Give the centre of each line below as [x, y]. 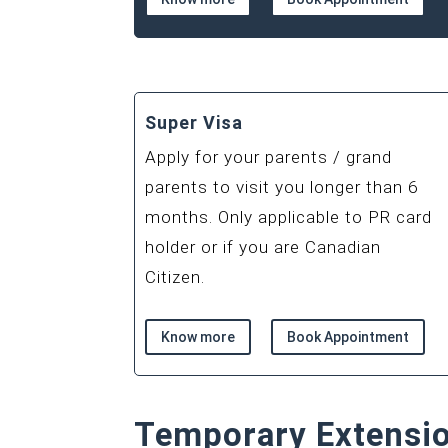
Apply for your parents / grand [269, 156]
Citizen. [175, 276]
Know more [198, 336]
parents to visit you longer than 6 [282, 186]
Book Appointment [348, 336]
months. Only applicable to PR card [289, 216]
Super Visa [194, 122]
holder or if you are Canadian [263, 246]
